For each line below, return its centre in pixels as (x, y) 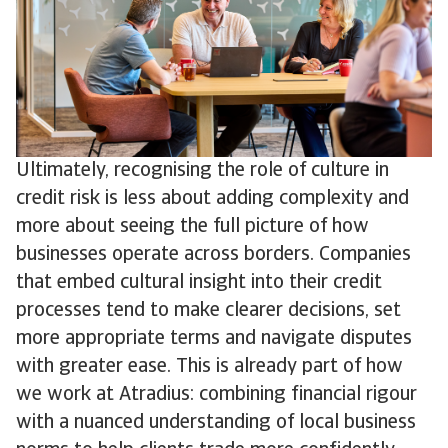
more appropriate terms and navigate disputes (214, 339)
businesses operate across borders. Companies (213, 255)
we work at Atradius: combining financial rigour (216, 395)
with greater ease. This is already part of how (209, 367)
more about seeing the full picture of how (192, 227)
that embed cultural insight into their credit (199, 283)
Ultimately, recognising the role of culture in (202, 171)
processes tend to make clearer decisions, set (208, 311)
